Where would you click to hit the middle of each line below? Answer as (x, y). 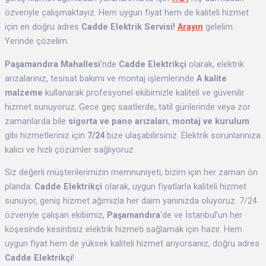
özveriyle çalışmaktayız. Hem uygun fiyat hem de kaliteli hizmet (127, 12)
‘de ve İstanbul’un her (201, 215)
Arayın (190, 26)
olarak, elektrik (215, 64)
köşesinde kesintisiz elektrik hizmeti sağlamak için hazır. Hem (123, 229)
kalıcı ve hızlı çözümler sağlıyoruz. (70, 149)
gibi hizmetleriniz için (46, 135)
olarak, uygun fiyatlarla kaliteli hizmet (174, 187)
